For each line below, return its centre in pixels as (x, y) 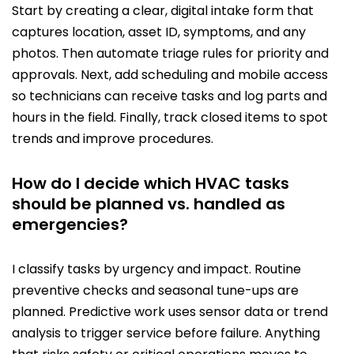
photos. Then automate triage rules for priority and (170, 54)
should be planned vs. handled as (149, 204)
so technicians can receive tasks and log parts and (169, 96)
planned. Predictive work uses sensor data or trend (170, 312)
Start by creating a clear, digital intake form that (163, 11)
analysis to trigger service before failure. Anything (166, 333)
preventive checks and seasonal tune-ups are (155, 291)
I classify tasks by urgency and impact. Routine (156, 269)
